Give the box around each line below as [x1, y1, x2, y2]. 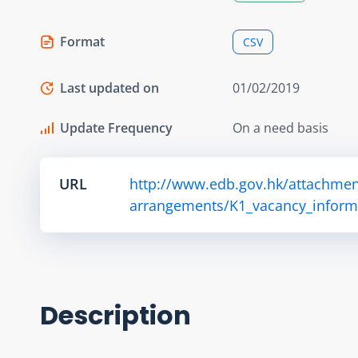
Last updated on [60, 78, 159, 97]
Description [40, 296, 191, 333]
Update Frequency [60, 118, 173, 137]
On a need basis [233, 118, 328, 137]
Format [60, 32, 105, 50]
